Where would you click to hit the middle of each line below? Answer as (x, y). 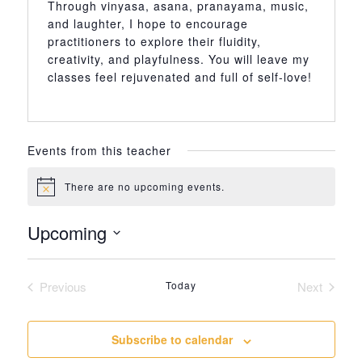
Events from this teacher (99, 151)
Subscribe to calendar (172, 340)
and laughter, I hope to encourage (147, 24)
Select (44, 254)
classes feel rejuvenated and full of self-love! (179, 77)
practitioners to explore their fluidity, (154, 42)
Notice (53, 192)
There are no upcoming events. (144, 187)
